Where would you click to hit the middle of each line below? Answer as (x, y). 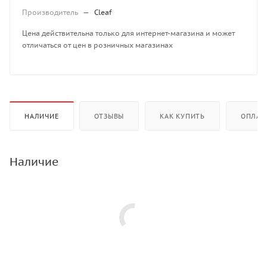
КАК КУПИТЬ (183, 117)
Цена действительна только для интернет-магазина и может (128, 33)
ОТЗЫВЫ (109, 117)
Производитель (51, 13)
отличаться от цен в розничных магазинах (97, 45)
